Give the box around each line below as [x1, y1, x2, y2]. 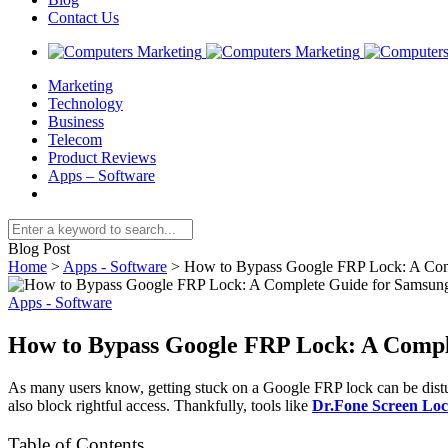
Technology [48, 95, 123, 113]
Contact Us [48, 9, 119, 27]
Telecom [48, 131, 102, 149]
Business [48, 113, 104, 131]
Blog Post [8, 240, 70, 258]
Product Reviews [48, 149, 156, 167]
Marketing [48, 77, 113, 95]
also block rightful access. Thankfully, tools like [8, 396, 312, 414]
